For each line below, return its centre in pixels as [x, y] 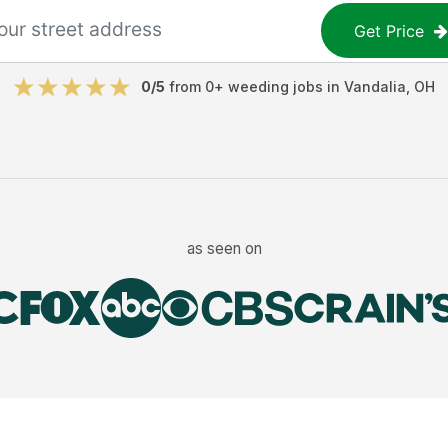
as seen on [224, 248]
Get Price [389, 30]
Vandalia [375, 86]
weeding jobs [275, 86]
